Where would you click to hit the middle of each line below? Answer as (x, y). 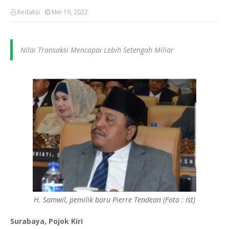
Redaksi (29, 12)
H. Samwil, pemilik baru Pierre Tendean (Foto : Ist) (114, 200)
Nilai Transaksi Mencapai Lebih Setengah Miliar (97, 50)
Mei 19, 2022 (70, 12)
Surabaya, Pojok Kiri (47, 221)
